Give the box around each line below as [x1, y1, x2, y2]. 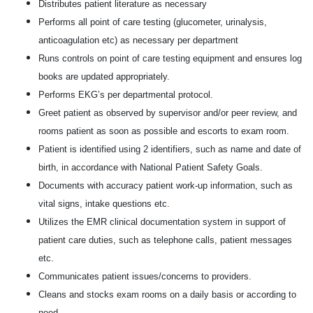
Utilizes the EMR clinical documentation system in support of [38, 217, 286, 227]
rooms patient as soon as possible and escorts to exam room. [38, 126, 289, 136]
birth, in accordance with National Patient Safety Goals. [38, 162, 263, 173]
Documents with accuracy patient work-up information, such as [38, 180, 293, 191]
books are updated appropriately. [38, 71, 170, 82]
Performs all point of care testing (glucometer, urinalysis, [38, 17, 267, 27]
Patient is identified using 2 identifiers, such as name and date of [38, 144, 301, 154]
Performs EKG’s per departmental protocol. [38, 89, 213, 100]
